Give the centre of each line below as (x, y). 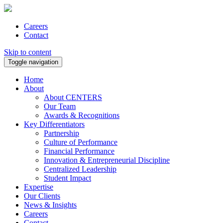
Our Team (60, 106)
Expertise (39, 187)
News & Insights (50, 205)
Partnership (61, 133)
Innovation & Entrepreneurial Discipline (107, 160)
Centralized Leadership (80, 169)
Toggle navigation (33, 62)
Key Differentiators (54, 124)
